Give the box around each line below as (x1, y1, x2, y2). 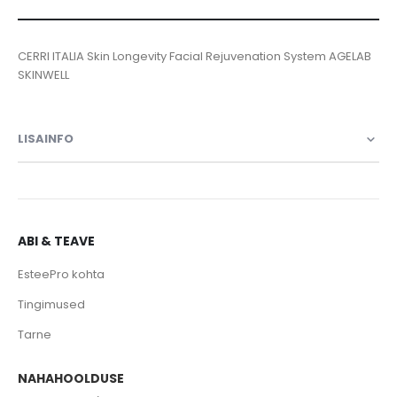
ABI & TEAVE (18, 231, 95, 250)
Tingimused (18, 295, 85, 313)
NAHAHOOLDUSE (18, 369, 124, 387)
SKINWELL (18, 66, 69, 84)
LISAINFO (18, 130, 74, 148)
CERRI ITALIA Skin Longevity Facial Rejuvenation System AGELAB (18, 48, 371, 66)
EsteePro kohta (18, 265, 105, 283)
